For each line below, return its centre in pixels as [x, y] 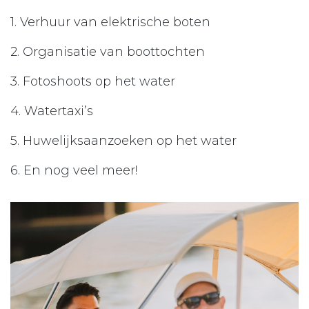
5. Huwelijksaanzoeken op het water [129, 141]
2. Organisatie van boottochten [111, 52]
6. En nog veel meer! [74, 171]
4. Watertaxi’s [57, 111]
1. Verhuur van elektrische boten [114, 22]
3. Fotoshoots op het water [98, 82]
